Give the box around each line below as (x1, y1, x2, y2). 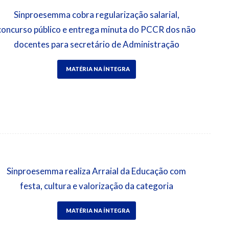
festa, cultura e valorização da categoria (19, 180, 173, 191)
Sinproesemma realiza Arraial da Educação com (7, 165, 187, 176)
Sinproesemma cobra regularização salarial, (13, 9, 179, 20)
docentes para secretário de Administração (13, 39, 179, 50)
